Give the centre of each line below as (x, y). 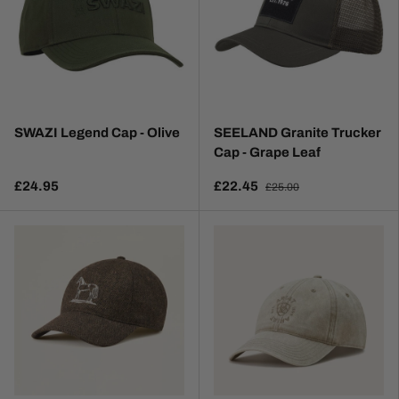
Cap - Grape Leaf (267, 153)
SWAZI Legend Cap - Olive (97, 133)
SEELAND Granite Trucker (297, 133)
